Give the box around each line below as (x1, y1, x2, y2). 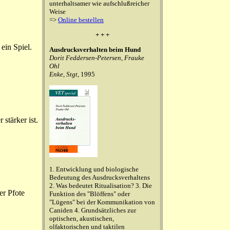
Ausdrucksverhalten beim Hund (49, 46, 142, 53)
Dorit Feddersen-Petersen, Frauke (49, 54, 144, 62)
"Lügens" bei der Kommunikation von (49, 198, 155, 206)
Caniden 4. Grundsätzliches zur (49, 206, 136, 214)
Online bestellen (58, 16, 104, 24)
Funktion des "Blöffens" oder (49, 190, 130, 198)
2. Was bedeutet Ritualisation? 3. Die (49, 182, 152, 189)
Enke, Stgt (49, 70, 78, 78)
